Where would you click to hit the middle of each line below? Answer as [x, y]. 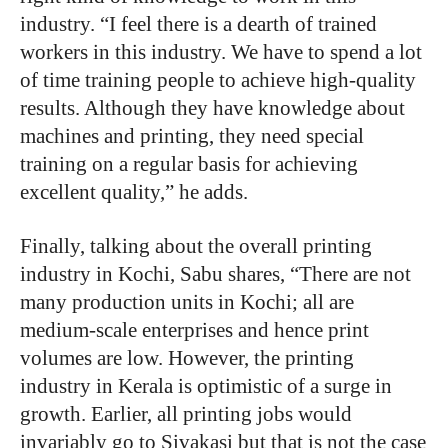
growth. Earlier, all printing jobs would [186, 414]
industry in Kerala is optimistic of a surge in [206, 386]
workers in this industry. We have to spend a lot [221, 52]
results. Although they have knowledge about [212, 108]
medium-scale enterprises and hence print [194, 330]
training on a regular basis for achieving [189, 164]
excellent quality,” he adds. [134, 192]
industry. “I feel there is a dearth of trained [198, 24]
